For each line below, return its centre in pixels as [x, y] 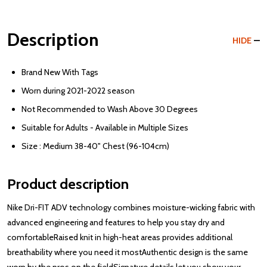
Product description [68, 184]
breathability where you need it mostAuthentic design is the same [128, 252]
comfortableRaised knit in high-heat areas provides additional [120, 237]
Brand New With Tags [60, 72]
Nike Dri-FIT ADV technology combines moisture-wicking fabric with [131, 208]
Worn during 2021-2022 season [78, 91]
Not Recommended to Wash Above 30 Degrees [110, 109]
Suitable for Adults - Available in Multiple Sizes [105, 128]
